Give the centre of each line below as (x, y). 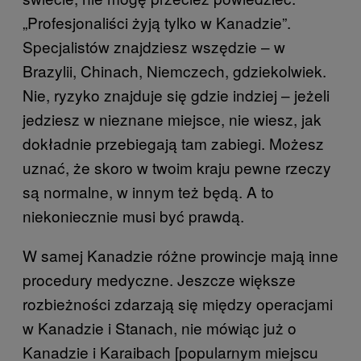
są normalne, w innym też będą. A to (148, 191)
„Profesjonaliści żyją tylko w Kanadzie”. (157, 22)
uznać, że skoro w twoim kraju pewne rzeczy (177, 167)
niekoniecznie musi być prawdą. (133, 215)
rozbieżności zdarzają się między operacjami (178, 303)
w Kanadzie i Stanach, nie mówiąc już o (160, 327)
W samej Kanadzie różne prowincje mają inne (180, 255)
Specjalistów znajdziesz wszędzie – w (154, 46)
